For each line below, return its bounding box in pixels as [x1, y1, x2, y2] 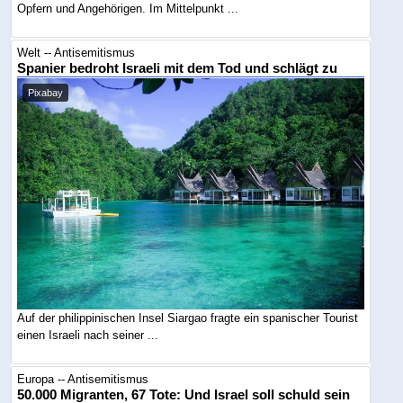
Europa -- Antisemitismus [17, 372, 149, 386]
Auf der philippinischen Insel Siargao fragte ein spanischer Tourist [17, 310, 359, 325]
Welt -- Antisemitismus [17, 45, 136, 59]
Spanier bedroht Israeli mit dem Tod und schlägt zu [17, 60, 338, 76]
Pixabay [28, 86, 64, 98]
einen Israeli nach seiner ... [17, 327, 159, 342]
